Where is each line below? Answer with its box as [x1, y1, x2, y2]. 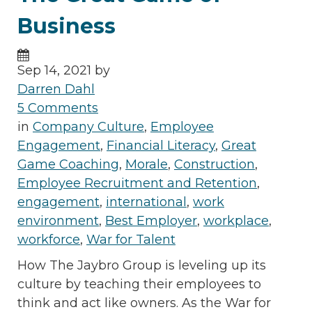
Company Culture [33, 118, 144, 134]
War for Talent [86, 231, 175, 247]
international [106, 194, 187, 210]
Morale [125, 156, 168, 172]
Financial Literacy [107, 137, 215, 153]
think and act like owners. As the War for [17, 295, 271, 311]
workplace [203, 212, 269, 228]
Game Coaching [17, 156, 119, 172]
